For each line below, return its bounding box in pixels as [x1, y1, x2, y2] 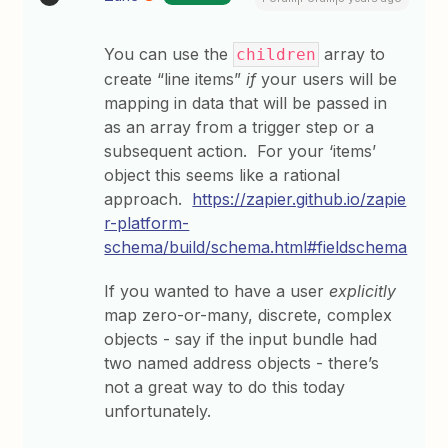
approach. [104, 189, 193, 209]
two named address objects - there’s [104, 353, 380, 373]
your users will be [256, 69, 398, 89]
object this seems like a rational [104, 165, 341, 185]
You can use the [104, 44, 234, 64]
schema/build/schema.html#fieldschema [104, 237, 408, 257]
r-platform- [104, 213, 190, 233]
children [236, 45, 317, 64]
